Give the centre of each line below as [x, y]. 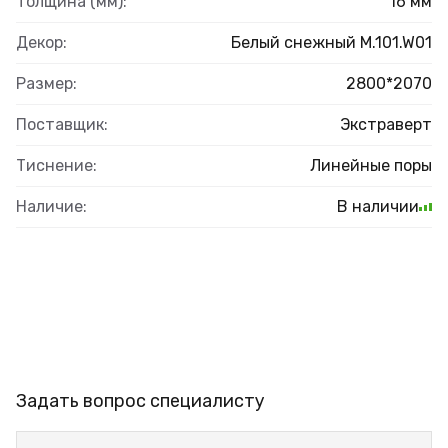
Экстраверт [386, 124]
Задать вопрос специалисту [140, 400]
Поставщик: [62, 124]
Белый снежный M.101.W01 [331, 42]
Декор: [41, 42]
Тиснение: [56, 165]
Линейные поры [371, 165]
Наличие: [51, 206]
